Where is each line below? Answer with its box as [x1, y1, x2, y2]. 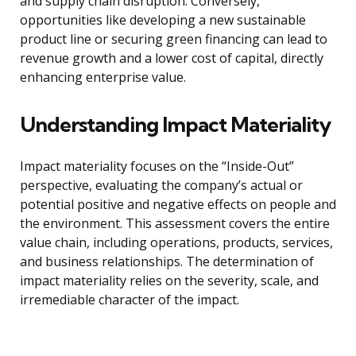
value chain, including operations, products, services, [20, 234, 333, 252]
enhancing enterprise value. [20, 68, 186, 87]
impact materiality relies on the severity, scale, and [20, 272, 319, 290]
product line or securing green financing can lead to [20, 30, 327, 48]
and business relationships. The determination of [20, 253, 314, 271]
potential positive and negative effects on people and [20, 195, 336, 214]
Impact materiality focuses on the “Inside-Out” [20, 157, 294, 176]
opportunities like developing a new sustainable [20, 11, 306, 29]
